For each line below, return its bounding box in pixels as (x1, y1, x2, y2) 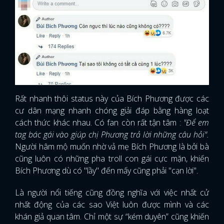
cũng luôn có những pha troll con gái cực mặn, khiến (15, 152, 209, 164)
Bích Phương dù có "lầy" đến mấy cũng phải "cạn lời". (15, 164, 200, 176)
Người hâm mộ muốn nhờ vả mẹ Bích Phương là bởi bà (15, 140, 209, 152)
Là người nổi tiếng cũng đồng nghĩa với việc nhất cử (15, 186, 209, 198)
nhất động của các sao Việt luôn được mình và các (15, 198, 209, 210)
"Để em (183, 116, 209, 128)
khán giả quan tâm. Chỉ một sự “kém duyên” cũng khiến (15, 210, 209, 222)
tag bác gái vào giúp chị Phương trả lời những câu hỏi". (15, 128, 209, 140)
